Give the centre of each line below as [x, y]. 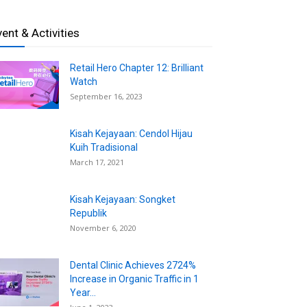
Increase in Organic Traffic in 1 [134, 279]
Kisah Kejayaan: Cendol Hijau [131, 133]
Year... [83, 292]
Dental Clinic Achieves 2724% [133, 265]
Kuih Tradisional [104, 147]
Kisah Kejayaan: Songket [123, 199]
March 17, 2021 [97, 162]
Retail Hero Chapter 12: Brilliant [137, 67]
